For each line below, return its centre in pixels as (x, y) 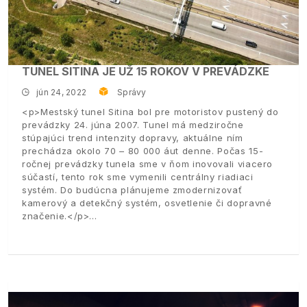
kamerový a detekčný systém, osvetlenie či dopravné (147, 202)
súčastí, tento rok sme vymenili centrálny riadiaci (138, 176)
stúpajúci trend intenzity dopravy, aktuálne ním (133, 137)
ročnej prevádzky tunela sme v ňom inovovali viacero (148, 163)
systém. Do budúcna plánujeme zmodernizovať (132, 189)
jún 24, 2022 (62, 92)
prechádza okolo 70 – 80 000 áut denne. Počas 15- (143, 150)
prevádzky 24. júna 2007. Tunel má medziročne (133, 124)
